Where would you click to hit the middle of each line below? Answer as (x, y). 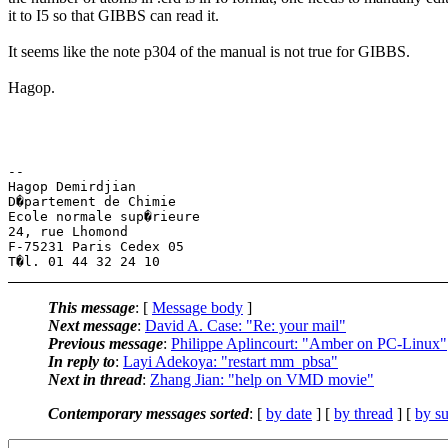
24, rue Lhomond (68, 231)
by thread (363, 413)
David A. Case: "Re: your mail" (245, 325)
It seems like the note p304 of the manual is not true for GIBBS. (209, 51)
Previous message (105, 343)
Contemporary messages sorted (148, 413)
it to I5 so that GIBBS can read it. (113, 15)
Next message (92, 325)
